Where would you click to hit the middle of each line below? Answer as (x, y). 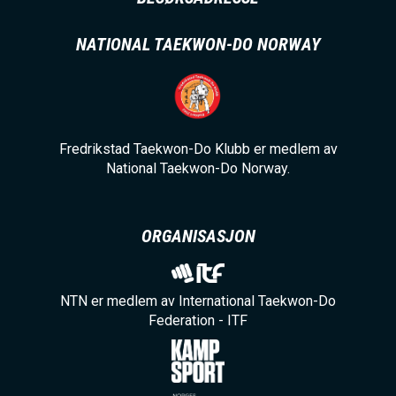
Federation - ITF (198, 321)
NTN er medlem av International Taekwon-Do (198, 301)
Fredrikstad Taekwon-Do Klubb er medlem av (198, 149)
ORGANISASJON (198, 236)
